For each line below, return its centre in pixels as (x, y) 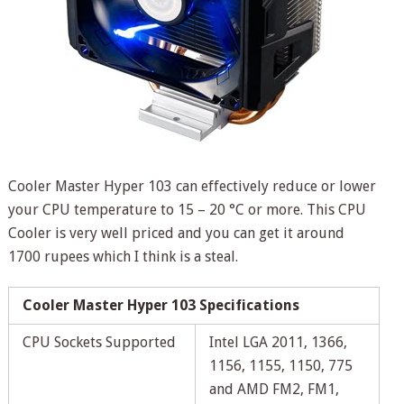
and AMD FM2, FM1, (274, 389)
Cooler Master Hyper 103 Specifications (161, 305)
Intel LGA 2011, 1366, (278, 342)
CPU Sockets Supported (99, 342)
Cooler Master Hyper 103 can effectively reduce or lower (192, 186)
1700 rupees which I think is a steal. (123, 256)
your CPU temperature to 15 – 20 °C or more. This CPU (187, 209)
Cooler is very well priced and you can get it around (176, 233)
